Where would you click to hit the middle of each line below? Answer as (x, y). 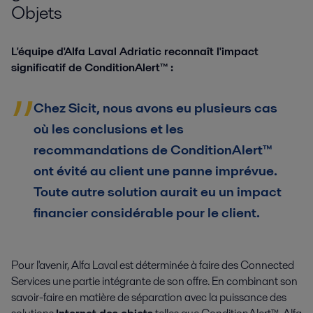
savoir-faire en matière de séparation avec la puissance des (149, 298)
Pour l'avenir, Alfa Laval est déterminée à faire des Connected (153, 265)
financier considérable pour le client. (148, 213)
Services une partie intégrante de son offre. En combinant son (154, 282)
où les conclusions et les (109, 129)
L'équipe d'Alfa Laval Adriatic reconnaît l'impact (135, 52)
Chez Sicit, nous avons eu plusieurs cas (155, 108)
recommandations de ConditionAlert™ (153, 150)
